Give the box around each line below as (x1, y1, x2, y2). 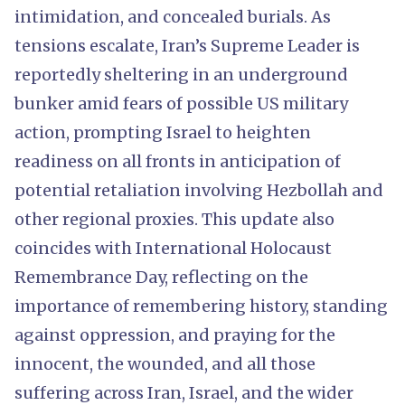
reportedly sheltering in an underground (14, 63, 348, 85)
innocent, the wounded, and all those (14, 353, 316, 374)
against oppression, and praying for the (14, 324, 335, 345)
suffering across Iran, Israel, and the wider (14, 381, 353, 403)
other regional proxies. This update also (14, 208, 334, 230)
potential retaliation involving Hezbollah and (14, 179, 383, 201)
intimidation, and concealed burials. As (14, 5, 331, 27)
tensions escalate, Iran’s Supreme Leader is (14, 34, 360, 56)
